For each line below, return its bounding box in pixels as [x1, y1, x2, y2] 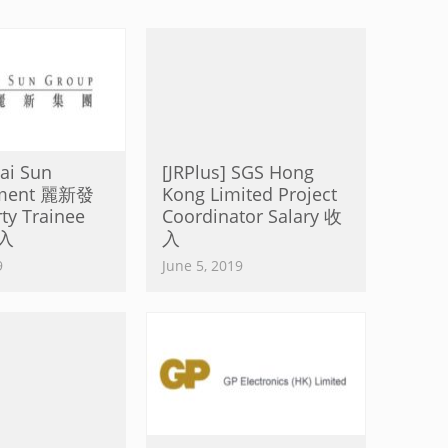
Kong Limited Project [162, 182, 337, 206]
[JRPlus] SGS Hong [162, 160, 314, 184]
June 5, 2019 [162, 256, 243, 275]
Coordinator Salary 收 [162, 204, 342, 228]
